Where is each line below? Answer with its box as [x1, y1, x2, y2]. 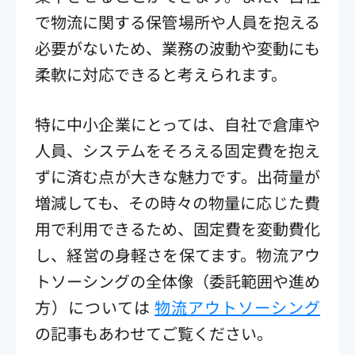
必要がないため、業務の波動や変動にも [35, 36, 320, 59]
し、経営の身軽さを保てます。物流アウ [35, 242, 320, 266]
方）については [35, 295, 155, 319]
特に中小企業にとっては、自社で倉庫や [35, 112, 320, 136]
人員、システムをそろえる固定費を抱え [35, 138, 320, 162]
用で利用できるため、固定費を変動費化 [35, 216, 320, 240]
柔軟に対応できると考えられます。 [35, 62, 287, 86]
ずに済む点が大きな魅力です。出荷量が [35, 164, 320, 188]
